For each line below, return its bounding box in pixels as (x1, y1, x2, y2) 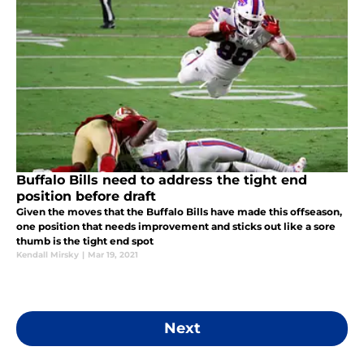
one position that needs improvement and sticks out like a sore (16, 219, 336, 232)
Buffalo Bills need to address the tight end (16, 171, 307, 188)
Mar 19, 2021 (88, 249, 138, 260)
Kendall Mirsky (16, 249, 79, 260)
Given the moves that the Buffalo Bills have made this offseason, (16, 205, 342, 218)
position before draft (16, 188, 156, 204)
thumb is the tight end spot (16, 234, 154, 247)
